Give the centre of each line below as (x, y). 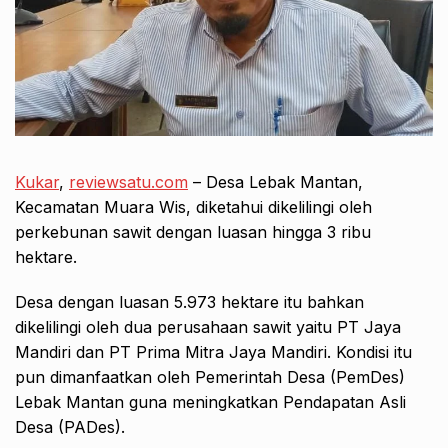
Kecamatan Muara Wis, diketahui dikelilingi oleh (193, 206)
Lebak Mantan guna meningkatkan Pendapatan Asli (210, 401)
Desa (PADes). (70, 426)
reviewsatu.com (128, 181)
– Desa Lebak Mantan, (275, 181)
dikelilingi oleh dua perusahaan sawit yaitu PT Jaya (208, 326)
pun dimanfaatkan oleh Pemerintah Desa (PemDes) (210, 376)
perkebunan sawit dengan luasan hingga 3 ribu (193, 231)
